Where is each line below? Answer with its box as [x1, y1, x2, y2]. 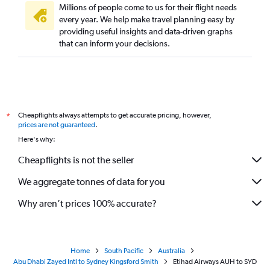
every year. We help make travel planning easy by [59, 14, 234, 24]
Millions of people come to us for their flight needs [59, 2, 237, 12]
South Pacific [104, 246, 143, 255]
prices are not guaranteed [18, 121, 95, 129]
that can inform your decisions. [59, 39, 170, 48]
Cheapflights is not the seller [18, 154, 134, 166]
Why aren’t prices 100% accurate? [18, 197, 157, 209]
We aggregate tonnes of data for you [18, 175, 165, 187]
